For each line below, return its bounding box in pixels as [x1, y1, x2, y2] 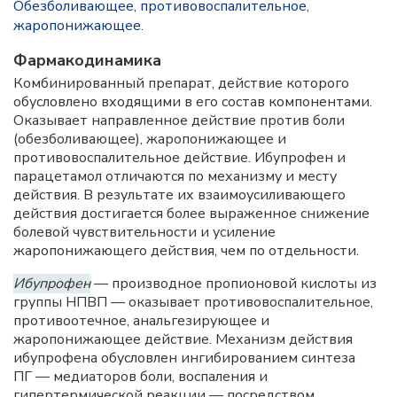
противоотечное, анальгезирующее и [13, 311, 269, 331]
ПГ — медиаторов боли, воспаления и [13, 367, 268, 386]
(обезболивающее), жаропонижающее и [13, 129, 286, 149]
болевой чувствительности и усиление [13, 222, 276, 242]
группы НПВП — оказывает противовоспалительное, [13, 292, 373, 312]
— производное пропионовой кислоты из [90, 274, 377, 293]
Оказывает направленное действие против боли [13, 111, 345, 130]
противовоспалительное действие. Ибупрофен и [13, 148, 346, 167]
